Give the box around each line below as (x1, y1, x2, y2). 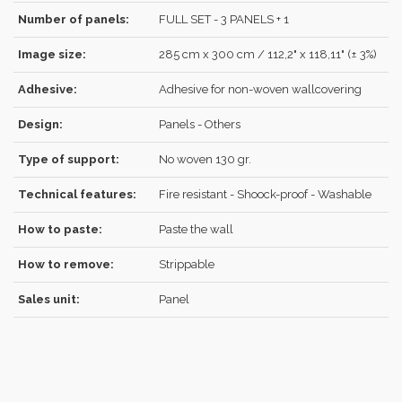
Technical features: (18, 188, 136, 201)
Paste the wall (159, 223, 233, 236)
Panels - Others (159, 118, 240, 131)
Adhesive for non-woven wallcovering (159, 83, 362, 96)
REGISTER (173, 76, 229, 89)
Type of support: (18, 153, 119, 166)
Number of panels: (18, 13, 129, 26)
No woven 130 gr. (159, 153, 251, 166)
